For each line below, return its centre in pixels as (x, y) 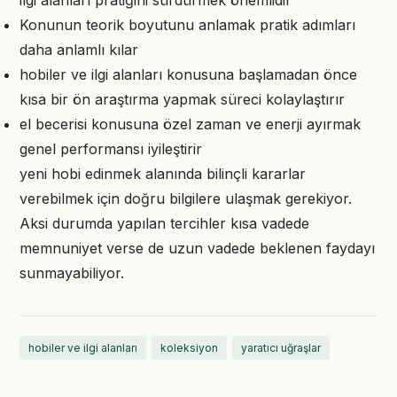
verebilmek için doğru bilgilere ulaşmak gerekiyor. (186, 198)
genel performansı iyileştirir (111, 149)
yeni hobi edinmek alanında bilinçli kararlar (163, 174)
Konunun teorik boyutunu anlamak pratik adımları (187, 25)
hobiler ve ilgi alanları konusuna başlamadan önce (188, 74)
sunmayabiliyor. (72, 273)
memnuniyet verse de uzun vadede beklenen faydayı (197, 248)
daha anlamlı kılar (79, 50)
